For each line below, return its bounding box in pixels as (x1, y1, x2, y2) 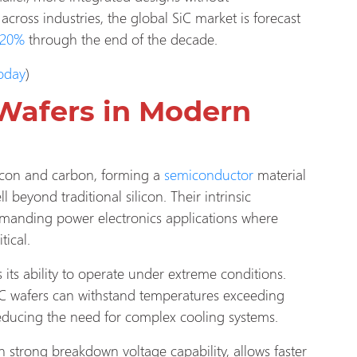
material (257, 163, 306, 184)
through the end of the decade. (25, 28, 218, 49)
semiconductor (164, 163, 257, 184)
